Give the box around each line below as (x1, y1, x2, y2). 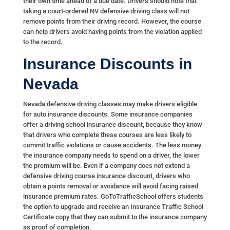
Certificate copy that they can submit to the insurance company (23, 213, 207, 221)
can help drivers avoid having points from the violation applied (23, 28, 202, 36)
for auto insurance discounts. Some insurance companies (23, 110, 193, 119)
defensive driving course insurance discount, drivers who (23, 172, 190, 180)
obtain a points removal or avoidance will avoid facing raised (23, 182, 198, 190)
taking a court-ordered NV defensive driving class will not (23, 7, 189, 15)
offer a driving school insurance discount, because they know (23, 121, 202, 129)
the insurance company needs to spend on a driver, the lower (23, 151, 200, 160)
